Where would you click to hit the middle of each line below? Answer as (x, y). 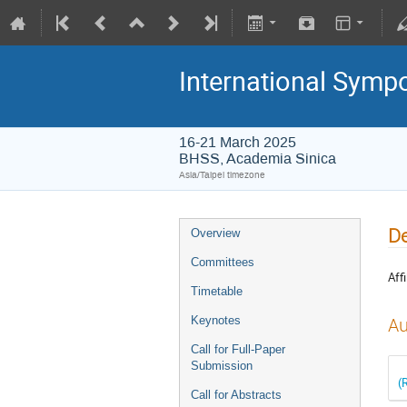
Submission (222, 366)
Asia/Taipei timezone (222, 175)
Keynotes (216, 320)
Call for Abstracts (236, 395)
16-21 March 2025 (238, 142)
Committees (223, 262)
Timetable (217, 291)
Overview (215, 233)
